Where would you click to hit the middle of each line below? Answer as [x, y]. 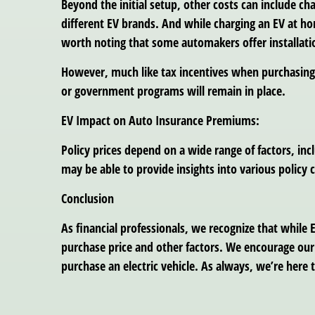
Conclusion [88, 198]
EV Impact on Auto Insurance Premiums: [160, 120]
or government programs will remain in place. [173, 90]
